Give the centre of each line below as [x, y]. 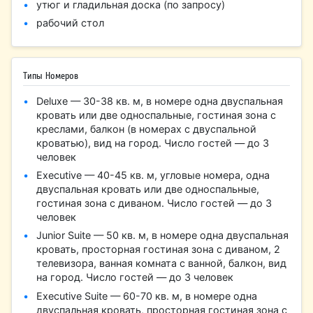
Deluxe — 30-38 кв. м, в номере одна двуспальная [160, 101]
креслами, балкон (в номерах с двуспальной [147, 129]
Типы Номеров [51, 75]
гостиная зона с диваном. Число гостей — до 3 [154, 203]
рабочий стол [71, 23]
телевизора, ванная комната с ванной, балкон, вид [162, 263]
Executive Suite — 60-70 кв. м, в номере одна [147, 296]
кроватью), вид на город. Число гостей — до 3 [153, 143]
